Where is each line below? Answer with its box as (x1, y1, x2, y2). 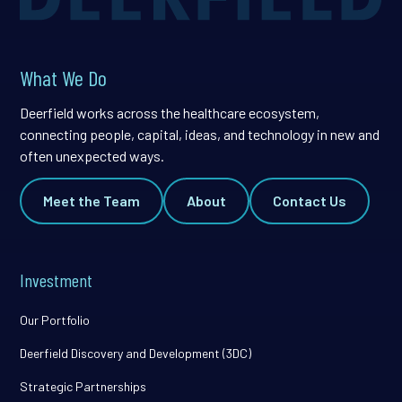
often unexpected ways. (20, 147, 165, 164)
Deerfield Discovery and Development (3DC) (20, 345, 252, 361)
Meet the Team (43, 192, 141, 209)
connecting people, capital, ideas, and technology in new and (20, 126, 380, 143)
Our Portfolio (20, 312, 91, 328)
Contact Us (273, 192, 347, 209)
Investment (20, 269, 93, 291)
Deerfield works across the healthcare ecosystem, (20, 104, 320, 121)
